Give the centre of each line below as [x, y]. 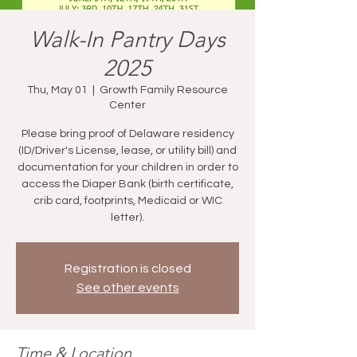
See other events [127, 287]
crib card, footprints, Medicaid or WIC [127, 200]
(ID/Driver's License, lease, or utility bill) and [127, 150]
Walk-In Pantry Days [127, 39]
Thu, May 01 [57, 90]
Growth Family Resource [164, 90]
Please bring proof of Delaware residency [127, 133]
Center [127, 105]
